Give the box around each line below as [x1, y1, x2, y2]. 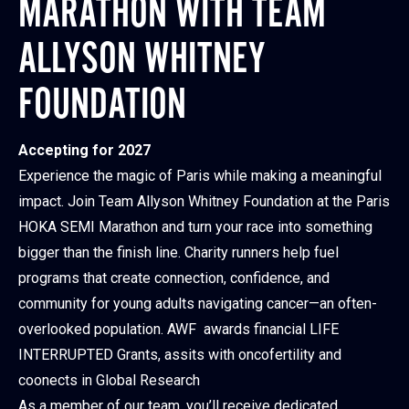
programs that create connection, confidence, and [18, 269, 330, 287]
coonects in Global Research [18, 372, 200, 389]
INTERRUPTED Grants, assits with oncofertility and [18, 346, 341, 363]
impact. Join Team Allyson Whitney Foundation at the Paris [18, 193, 390, 210]
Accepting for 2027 [18, 142, 151, 159]
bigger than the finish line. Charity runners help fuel [18, 244, 339, 261]
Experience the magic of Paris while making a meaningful [18, 167, 382, 184]
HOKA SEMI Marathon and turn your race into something [18, 218, 372, 236]
